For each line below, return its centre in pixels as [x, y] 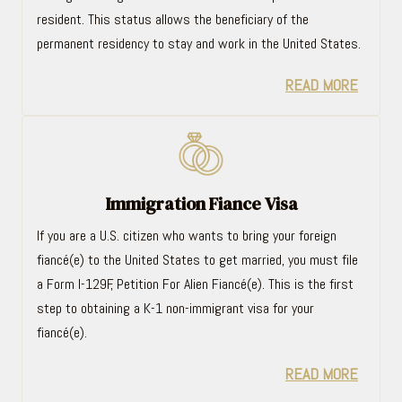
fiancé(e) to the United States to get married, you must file [197, 259]
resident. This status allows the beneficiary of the [173, 19]
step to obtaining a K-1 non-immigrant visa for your [175, 308]
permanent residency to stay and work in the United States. [199, 43]
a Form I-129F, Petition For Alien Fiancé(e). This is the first [195, 284]
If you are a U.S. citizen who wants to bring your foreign [187, 235]
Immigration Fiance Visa [201, 203]
